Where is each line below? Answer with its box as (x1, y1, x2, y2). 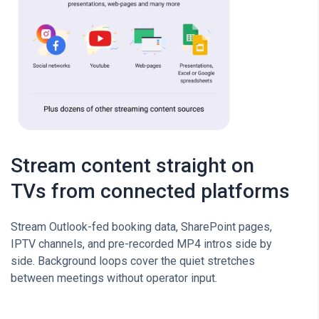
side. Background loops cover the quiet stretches (11, 253, 255, 268)
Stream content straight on (11, 153, 254, 177)
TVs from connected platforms (11, 179, 290, 203)
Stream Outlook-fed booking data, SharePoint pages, (11, 219, 272, 234)
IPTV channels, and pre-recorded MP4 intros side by (11, 236, 272, 251)
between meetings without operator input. (11, 271, 217, 285)
